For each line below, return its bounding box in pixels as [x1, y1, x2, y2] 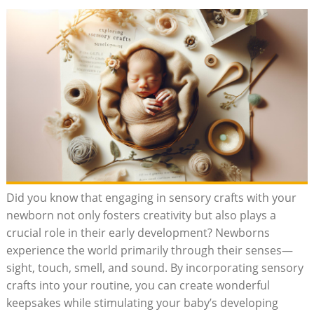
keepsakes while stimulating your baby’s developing [6, 294, 278, 310]
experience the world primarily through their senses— [6, 242, 293, 258]
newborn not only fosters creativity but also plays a [6, 207, 276, 223]
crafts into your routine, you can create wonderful [6, 277, 270, 293]
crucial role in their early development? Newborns [6, 224, 270, 240]
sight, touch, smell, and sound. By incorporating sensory [6, 259, 303, 275]
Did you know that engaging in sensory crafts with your [6, 189, 296, 205]
